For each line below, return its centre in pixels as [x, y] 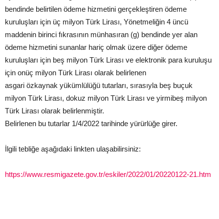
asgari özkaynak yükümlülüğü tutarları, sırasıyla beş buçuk [99, 86]
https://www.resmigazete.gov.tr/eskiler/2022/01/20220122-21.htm [108, 175]
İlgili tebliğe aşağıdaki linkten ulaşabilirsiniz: [73, 149]
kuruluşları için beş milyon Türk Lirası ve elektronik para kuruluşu [108, 60]
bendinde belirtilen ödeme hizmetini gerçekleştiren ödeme [96, 9]
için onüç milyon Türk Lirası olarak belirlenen [76, 73]
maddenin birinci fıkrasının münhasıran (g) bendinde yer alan [101, 35]
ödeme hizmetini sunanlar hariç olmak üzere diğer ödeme [96, 47]
